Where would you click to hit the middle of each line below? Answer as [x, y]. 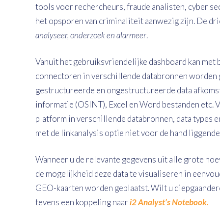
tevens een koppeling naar [82, 202]
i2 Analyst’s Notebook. [169, 202]
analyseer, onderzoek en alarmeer [91, 35]
